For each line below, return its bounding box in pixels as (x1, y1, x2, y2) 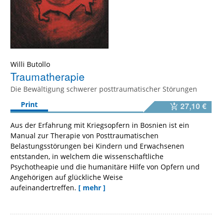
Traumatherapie (10, 69, 85, 84)
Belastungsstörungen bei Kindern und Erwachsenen (10, 141, 184, 151)
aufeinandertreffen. (10, 182, 76, 192)
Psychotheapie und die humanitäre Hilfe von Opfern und (10, 162, 200, 171)
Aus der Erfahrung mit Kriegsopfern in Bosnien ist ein (10, 120, 189, 130)
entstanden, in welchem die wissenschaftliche (10, 151, 164, 161)
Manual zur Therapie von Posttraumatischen (10, 130, 159, 140)
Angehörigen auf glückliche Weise (10, 172, 123, 182)
